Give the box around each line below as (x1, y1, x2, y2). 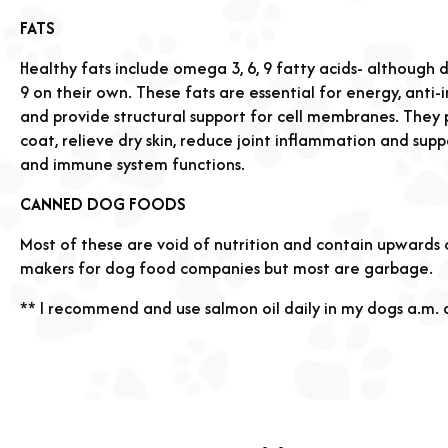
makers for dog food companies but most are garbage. (20, 256, 433, 280)
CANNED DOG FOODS (20, 192, 186, 216)
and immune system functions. (20, 152, 245, 176)
